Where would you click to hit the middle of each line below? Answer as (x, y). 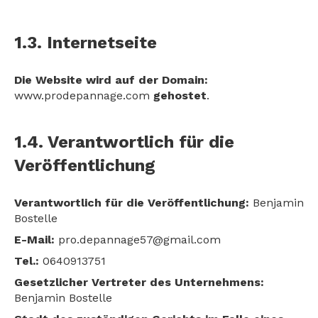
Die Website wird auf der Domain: (111, 80)
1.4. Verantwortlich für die (124, 142)
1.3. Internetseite (86, 43)
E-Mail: (34, 240)
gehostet (180, 95)
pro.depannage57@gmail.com (138, 240)
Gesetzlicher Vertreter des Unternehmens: (139, 282)
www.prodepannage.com (84, 95)
